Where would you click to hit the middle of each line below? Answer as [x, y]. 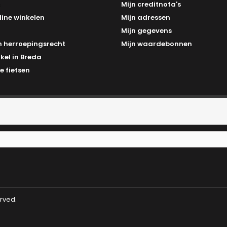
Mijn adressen [146, 17]
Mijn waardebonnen [157, 44]
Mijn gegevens [146, 31]
